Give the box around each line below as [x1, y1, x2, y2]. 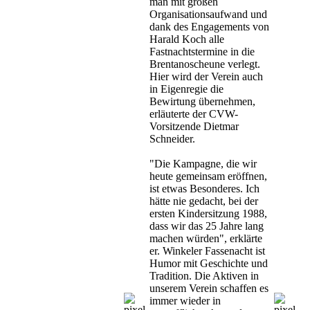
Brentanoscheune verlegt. [149, 58, 260, 71]
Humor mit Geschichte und [149, 257, 268, 270]
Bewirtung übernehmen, [149, 95, 255, 108]
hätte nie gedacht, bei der [149, 195, 258, 208]
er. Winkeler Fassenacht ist [149, 245, 265, 257]
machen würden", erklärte [149, 232, 262, 245]
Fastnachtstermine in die [149, 46, 255, 58]
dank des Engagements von [149, 21, 269, 33]
